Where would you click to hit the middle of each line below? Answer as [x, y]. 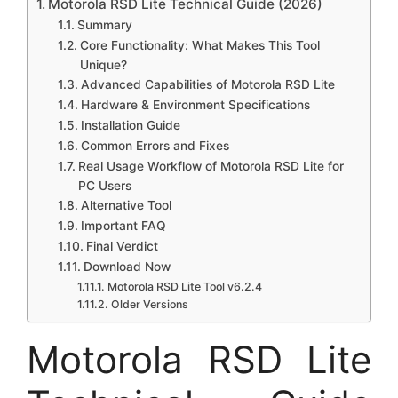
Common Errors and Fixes [155, 146]
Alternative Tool [126, 205]
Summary [104, 25]
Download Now [127, 267]
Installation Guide [130, 125]
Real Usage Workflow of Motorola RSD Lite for [211, 166]
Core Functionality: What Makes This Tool [199, 45]
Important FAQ [123, 226]
